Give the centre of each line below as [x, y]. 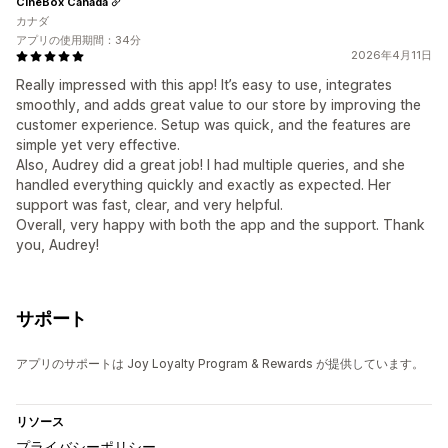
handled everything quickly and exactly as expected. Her [203, 185]
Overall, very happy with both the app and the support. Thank [220, 225]
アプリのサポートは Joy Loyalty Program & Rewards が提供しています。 [220, 364]
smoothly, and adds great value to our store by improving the [218, 105]
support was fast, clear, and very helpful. [149, 205]
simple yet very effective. [98, 145]
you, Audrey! [57, 245]
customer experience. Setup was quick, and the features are [213, 125]
